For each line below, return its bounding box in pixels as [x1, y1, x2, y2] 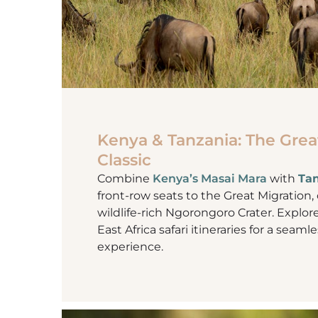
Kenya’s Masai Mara [153, 172, 267, 186]
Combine [97, 172, 153, 186]
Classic [97, 150, 151, 170]
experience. [97, 240, 166, 254]
